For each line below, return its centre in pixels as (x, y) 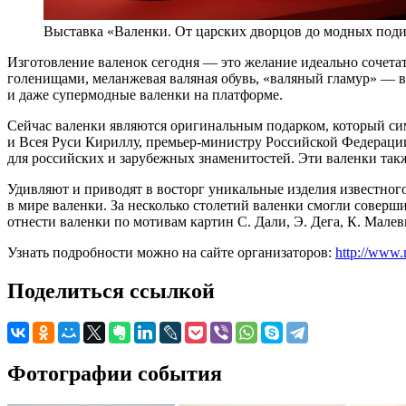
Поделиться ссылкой (111, 290)
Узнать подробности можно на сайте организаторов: (171, 252)
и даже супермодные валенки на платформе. (145, 94)
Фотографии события (115, 373)
